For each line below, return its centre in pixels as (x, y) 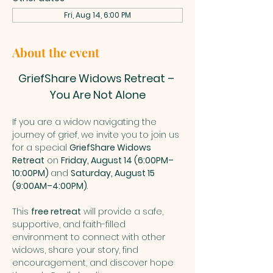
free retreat (56, 211)
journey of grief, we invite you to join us (97, 134)
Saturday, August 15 (114, 173)
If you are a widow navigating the (86, 122)
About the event (56, 52)
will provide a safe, (123, 211)
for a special (41, 147)
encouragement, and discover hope (94, 262)
